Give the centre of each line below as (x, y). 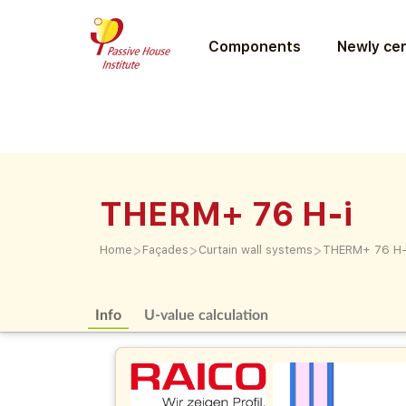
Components (254, 46)
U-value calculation (207, 314)
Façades (165, 250)
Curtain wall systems (256, 250)
